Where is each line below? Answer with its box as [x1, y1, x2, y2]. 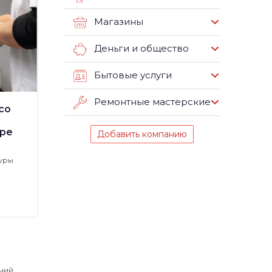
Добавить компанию [97, 129, 187, 140]
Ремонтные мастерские [94, 96, 211, 108]
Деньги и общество [94, 42, 189, 55]
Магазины [94, 16, 143, 28]
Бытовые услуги [94, 69, 172, 81]
